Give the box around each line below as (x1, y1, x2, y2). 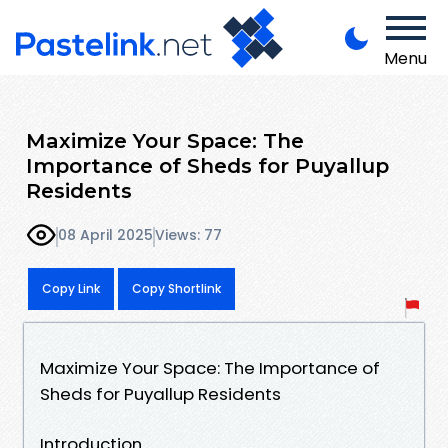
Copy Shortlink (132, 279, 221, 297)
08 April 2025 (58, 225, 153, 246)
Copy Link (42, 279, 100, 297)
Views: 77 (155, 225, 222, 246)
